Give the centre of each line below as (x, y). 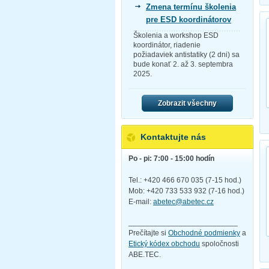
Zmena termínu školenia (191, 7)
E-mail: (141, 202)
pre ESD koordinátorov (189, 19)
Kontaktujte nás (173, 137)
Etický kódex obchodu (164, 243)
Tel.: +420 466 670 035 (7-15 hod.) (185, 180)
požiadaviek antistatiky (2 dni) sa (186, 54)
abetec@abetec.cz (183, 202)
